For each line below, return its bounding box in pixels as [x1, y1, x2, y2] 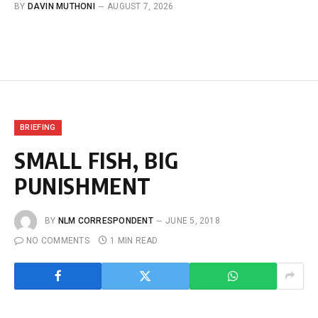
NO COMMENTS [26, 235, 89, 246]
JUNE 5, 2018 [165, 215, 220, 226]
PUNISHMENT [14, 172, 152, 199]
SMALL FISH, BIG [14, 146, 179, 174]
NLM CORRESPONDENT [57, 215, 153, 226]
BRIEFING [20, 122, 56, 132]
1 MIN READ [110, 235, 158, 246]
